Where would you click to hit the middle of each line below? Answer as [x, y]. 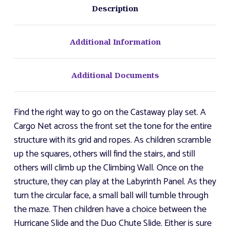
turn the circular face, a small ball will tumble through [111, 196]
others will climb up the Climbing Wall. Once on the [109, 168]
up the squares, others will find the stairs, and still [104, 154]
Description [115, 8]
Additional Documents [115, 75]
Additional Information [115, 42]
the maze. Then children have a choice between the [110, 210]
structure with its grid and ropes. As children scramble [112, 140]
